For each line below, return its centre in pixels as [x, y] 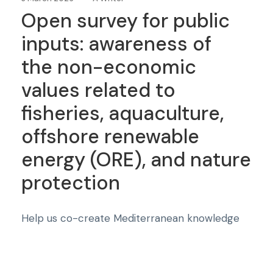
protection [71, 183]
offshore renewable [110, 137]
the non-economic [109, 67]
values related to [98, 90]
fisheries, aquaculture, [122, 114]
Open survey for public [126, 21]
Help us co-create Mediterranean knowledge [130, 218]
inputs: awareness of [116, 44]
